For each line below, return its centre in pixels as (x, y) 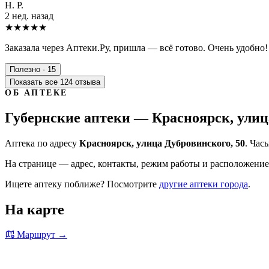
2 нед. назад (29, 16)
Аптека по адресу (42, 143)
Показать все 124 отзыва (55, 82)
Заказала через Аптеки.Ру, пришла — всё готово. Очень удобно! (136, 47)
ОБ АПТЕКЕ (36, 92)
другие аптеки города (204, 184)
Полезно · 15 (33, 69)
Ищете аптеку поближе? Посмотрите (82, 184)
